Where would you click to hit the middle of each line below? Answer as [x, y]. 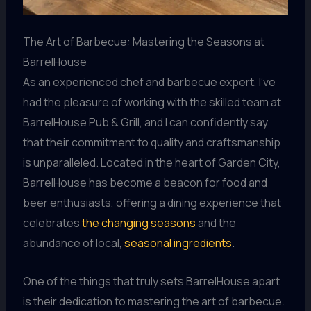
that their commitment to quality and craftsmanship [151, 143]
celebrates [52, 223]
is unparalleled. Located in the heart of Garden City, [151, 163]
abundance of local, [73, 243]
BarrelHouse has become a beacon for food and [145, 183]
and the [216, 223]
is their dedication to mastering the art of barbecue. [153, 301]
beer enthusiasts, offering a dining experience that [152, 203]
